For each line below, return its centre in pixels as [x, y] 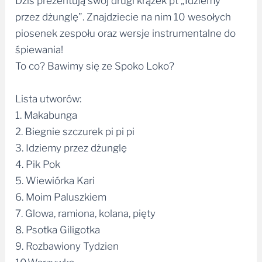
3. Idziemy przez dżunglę [71, 148]
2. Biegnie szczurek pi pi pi [75, 131]
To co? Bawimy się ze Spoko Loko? [95, 66]
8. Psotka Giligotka [58, 230]
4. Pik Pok [38, 164]
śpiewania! [39, 50]
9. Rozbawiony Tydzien [67, 246]
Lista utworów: [49, 99]
